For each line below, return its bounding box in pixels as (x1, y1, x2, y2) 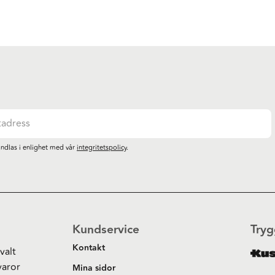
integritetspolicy (76, 142, 126, 153)
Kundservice (72, 220, 140, 239)
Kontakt (72, 241, 106, 255)
